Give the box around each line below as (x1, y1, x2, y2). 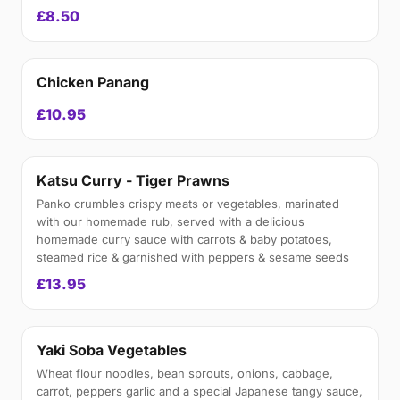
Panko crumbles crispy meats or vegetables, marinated (37, 196, 339, 211)
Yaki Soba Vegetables (37, 341, 187, 359)
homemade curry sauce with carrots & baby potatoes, (37, 232, 332, 246)
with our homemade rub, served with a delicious (37, 214, 304, 229)
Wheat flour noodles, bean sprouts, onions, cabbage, (37, 366, 333, 380)
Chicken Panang (37, 73, 149, 91)
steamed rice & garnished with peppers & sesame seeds (37, 250, 349, 264)
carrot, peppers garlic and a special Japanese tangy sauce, (37, 384, 362, 398)
